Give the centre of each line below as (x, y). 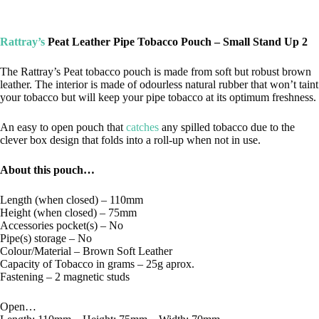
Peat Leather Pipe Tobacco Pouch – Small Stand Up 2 (176, 41)
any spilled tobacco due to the (227, 127)
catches (142, 127)
